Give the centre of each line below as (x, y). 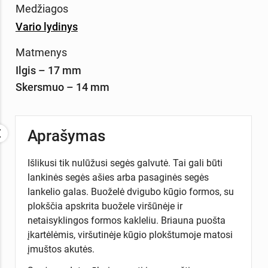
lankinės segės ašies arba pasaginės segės (118, 178)
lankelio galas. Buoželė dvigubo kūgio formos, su (130, 192)
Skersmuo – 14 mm (62, 87)
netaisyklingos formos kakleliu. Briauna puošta (126, 221)
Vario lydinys (46, 26)
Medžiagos (42, 8)
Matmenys (41, 52)
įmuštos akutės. (62, 249)
